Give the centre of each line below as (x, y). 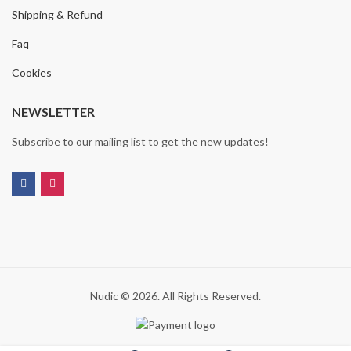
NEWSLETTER (53, 111)
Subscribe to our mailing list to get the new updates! (140, 141)
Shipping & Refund (57, 14)
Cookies (32, 72)
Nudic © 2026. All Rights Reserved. (175, 295)
